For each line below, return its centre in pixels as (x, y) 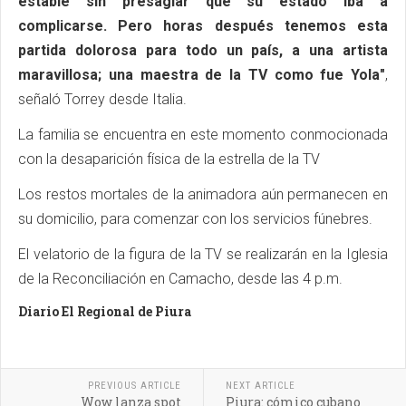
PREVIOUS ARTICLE (134, 386)
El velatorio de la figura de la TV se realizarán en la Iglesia (203, 255)
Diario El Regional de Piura (105, 312)
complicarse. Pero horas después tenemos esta (203, 26)
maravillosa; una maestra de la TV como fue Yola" (202, 75)
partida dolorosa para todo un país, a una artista (203, 51)
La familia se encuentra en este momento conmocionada (203, 135)
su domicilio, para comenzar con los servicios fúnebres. (195, 219)
